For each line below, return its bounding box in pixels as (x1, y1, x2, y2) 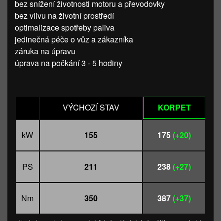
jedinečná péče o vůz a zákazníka (15, 34, 133, 45)
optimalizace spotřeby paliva (15, 22, 114, 33)
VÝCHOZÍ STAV (63, 102, 119, 113)
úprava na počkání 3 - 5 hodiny (15, 57, 122, 69)
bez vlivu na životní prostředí (15, 10, 114, 21)
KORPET (157, 102, 191, 113)
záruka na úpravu (15, 45, 75, 57)
